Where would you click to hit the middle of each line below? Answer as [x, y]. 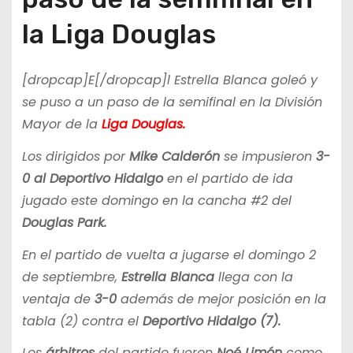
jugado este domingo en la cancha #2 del [156, 200]
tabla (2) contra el [82, 321]
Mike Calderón [174, 156]
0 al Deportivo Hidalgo [92, 178]
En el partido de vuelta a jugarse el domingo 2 [169, 255]
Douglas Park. [64, 222]
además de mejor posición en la [221, 299]
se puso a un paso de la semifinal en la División [172, 102]
